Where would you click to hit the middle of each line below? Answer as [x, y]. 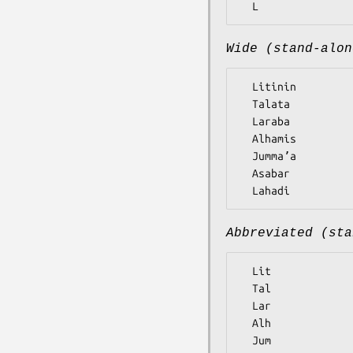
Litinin [246, 86]
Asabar [246, 173]
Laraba [246, 121]
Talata [246, 104]
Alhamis [246, 138]
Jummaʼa [246, 156]
